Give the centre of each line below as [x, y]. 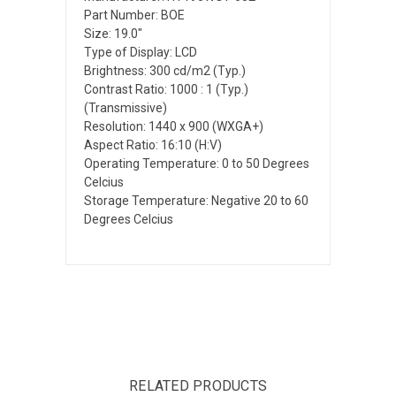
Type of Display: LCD [141, 52]
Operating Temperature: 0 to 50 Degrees [197, 163]
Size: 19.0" [113, 33]
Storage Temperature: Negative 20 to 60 [196, 200]
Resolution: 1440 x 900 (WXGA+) [174, 126]
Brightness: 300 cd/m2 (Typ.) [165, 70]
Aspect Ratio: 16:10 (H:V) [153, 145]
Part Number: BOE [134, 15]
